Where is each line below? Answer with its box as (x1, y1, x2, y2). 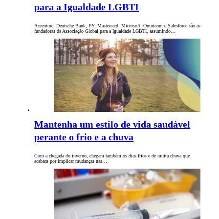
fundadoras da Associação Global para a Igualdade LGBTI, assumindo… (34, 28, 176, 34)
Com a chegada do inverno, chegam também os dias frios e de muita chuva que (34, 153, 190, 159)
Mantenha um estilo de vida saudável (34, 119, 191, 130)
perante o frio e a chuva (34, 131, 134, 143)
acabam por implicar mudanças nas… (34, 158, 108, 164)
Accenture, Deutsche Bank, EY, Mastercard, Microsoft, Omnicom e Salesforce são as (34, 23, 201, 29)
